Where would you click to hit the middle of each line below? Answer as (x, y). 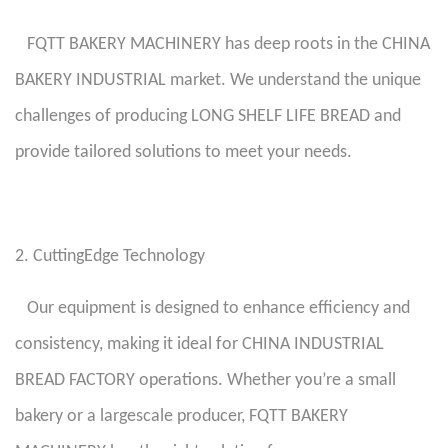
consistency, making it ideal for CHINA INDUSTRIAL (199, 344)
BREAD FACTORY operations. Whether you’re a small (205, 380)
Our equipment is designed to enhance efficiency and (212, 308)
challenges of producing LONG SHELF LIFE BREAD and (208, 116)
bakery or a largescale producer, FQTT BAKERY (181, 416)
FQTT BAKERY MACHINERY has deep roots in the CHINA (222, 44)
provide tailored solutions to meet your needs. (187, 152)
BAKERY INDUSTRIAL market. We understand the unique (218, 80)
